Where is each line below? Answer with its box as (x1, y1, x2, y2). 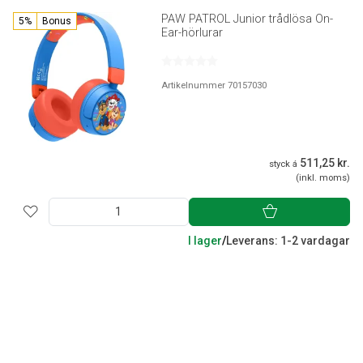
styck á (269, 158, 297, 169)
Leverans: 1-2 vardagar (226, 233, 350, 247)
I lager (188, 233, 222, 247)
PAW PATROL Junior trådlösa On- (161, 12, 334, 27)
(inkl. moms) (296, 172, 350, 183)
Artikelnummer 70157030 (161, 80, 267, 92)
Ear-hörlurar (161, 26, 224, 41)
